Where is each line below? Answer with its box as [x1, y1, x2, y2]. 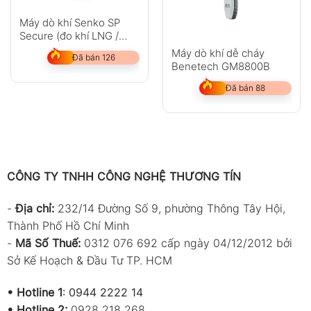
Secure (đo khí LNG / [19, 28, 119, 42]
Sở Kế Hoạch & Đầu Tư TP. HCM [6, 253, 172, 268]
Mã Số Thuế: [15, 236, 81, 251]
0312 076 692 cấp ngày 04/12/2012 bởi [83, 236, 292, 251]
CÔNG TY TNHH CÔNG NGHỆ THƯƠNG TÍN [6, 169, 241, 184]
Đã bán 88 [226, 82, 265, 93]
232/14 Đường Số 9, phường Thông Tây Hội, [57, 201, 285, 216]
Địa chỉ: [15, 201, 58, 216]
